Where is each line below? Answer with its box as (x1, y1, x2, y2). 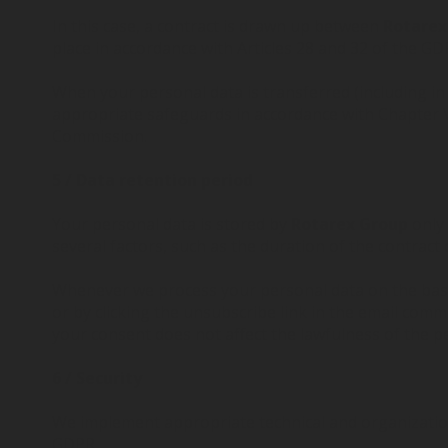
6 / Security (52, 367, 142, 389)
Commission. (52, 125, 147, 147)
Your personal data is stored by (52, 213, 291, 235)
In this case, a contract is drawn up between (52, 15, 383, 37)
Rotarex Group (291, 213, 412, 235)
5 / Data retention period (52, 169, 253, 191)
